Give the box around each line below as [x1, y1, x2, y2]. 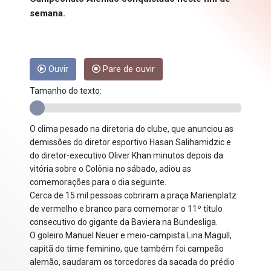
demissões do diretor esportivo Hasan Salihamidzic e [30, 137, 231, 148]
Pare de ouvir [100, 64, 155, 75]
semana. [30, 8, 65, 19]
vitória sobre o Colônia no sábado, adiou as [30, 164, 191, 174]
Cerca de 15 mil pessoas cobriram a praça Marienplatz [30, 191, 237, 201]
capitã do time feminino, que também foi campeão [30, 244, 224, 254]
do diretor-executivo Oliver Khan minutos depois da [30, 151, 223, 161]
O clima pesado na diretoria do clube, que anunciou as [30, 124, 233, 134]
